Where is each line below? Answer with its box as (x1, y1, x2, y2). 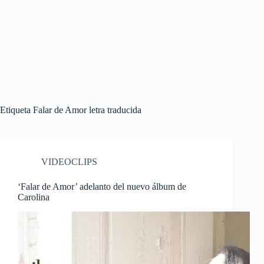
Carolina (18, 192, 49, 202)
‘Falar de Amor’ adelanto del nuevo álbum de (18, 181, 186, 192)
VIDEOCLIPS (41, 157, 97, 167)
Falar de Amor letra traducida (31, 105, 141, 115)
